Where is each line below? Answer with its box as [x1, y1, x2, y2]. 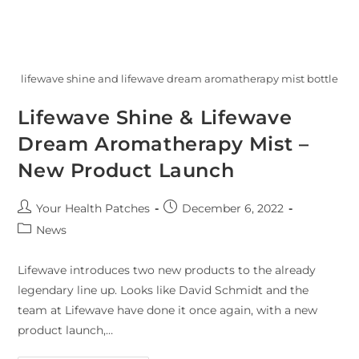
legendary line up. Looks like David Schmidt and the [18, 282, 309, 297]
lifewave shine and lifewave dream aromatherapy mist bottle [21, 71, 338, 85]
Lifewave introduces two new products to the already [18, 262, 317, 277]
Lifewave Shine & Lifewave [18, 105, 292, 129]
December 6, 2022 [182, 200, 284, 216]
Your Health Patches [36, 200, 151, 216]
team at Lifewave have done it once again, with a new [18, 302, 318, 317]
